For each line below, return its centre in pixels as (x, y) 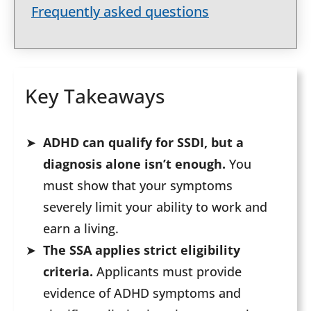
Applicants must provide (167, 272)
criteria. (68, 272)
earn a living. (81, 229)
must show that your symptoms (138, 186)
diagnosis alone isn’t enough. (134, 164)
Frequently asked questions (120, 11)
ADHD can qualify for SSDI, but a (143, 143)
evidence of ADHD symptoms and (142, 293)
